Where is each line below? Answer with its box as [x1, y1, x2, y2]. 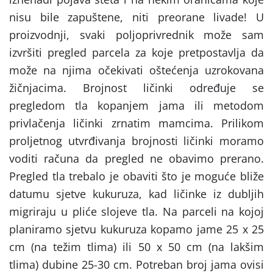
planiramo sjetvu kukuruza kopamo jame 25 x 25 [9, 222, 264, 237]
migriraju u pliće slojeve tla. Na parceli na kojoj [9, 204, 264, 219]
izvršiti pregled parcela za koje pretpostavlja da [9, 45, 264, 60]
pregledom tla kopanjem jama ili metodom [9, 98, 264, 113]
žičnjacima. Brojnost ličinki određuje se [9, 80, 264, 96]
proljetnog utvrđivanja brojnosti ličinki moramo [9, 133, 264, 149]
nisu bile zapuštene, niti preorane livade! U [9, 10, 264, 25]
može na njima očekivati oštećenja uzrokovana [9, 63, 264, 78]
